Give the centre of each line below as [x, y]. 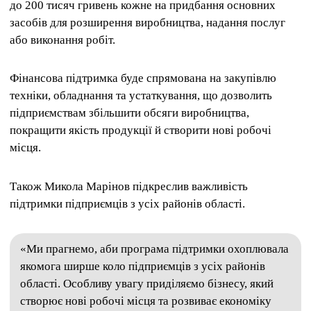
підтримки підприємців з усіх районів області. [127, 203]
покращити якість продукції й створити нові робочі [141, 131]
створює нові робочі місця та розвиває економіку [146, 301]
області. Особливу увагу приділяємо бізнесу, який [147, 283]
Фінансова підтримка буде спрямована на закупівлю [143, 78]
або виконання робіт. [62, 40]
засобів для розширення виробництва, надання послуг [148, 23]
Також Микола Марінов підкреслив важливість [129, 186]
